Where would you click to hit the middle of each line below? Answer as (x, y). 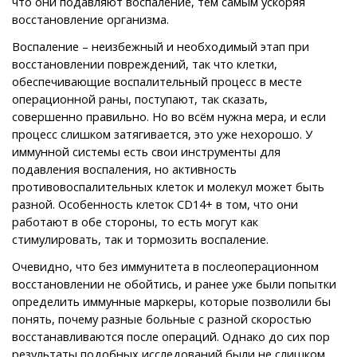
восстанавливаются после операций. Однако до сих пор (171, 336)
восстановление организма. (90, 19)
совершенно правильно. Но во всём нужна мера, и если (169, 116)
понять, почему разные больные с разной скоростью (162, 318)
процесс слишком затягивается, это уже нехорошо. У (162, 133)
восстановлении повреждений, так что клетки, (145, 63)
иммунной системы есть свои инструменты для (146, 151)
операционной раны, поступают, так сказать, (140, 98)
